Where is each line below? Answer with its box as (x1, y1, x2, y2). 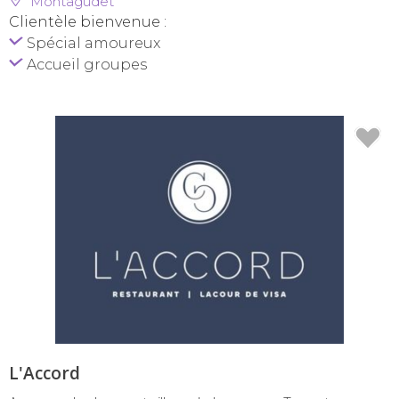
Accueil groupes (23, 55, 147, 73)
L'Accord (9, 362, 80, 386)
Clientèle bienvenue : (9, 12, 167, 30)
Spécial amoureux (23, 34, 160, 52)
